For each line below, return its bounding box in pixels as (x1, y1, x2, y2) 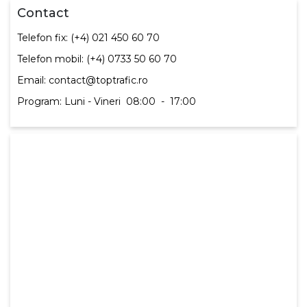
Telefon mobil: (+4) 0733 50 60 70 (17, 53, 177, 65)
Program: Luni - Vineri (17, 95, 121, 108)
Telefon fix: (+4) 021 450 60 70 (17, 32, 160, 44)
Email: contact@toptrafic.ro (17, 74, 148, 86)
